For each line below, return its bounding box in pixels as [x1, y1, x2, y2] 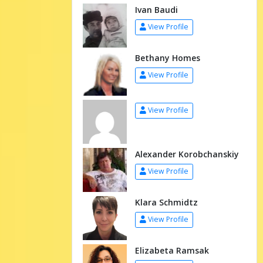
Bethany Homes [134, 52, 200, 63]
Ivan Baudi [134, 4, 178, 15]
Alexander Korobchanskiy [134, 148, 239, 160]
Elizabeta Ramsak [134, 244, 209, 256]
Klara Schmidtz [134, 196, 198, 208]
